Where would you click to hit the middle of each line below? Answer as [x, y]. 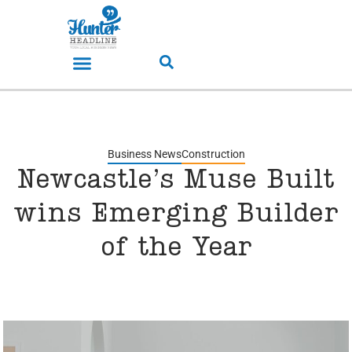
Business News [144, 154]
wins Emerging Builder [176, 215]
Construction [213, 154]
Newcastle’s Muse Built [176, 181]
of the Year [176, 249]
